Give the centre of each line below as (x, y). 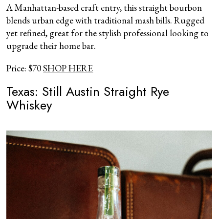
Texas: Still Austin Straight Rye (88, 91)
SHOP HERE (68, 68)
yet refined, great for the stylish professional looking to (108, 33)
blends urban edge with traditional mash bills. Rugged (106, 20)
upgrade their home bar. (51, 45)
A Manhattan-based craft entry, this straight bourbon (104, 7)
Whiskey (29, 105)
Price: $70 (25, 68)
